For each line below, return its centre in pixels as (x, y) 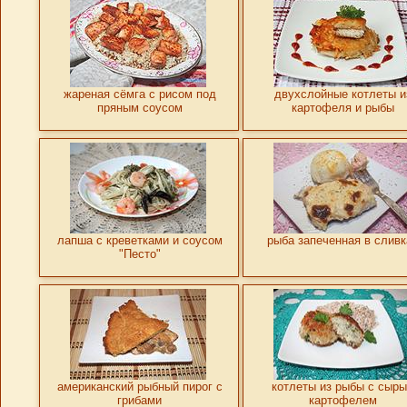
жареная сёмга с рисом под (139, 94)
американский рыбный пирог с (139, 386)
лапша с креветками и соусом (139, 240)
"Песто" (139, 253)
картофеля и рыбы (343, 107)
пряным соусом (139, 107)
